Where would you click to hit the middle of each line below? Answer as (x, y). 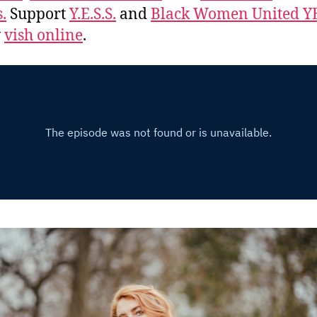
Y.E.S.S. (93, 14)
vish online (44, 35)
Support (38, 14)
